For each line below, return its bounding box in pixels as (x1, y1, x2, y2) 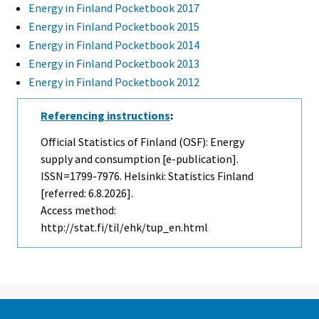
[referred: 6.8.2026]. (41, 186, 133, 201)
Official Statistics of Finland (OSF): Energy (41, 135, 244, 150)
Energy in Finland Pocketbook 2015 (28, 19, 199, 34)
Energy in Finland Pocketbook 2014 (28, 38, 199, 53)
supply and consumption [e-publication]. (41, 152, 239, 167)
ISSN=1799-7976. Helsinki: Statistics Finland (41, 169, 253, 184)
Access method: (41, 203, 116, 218)
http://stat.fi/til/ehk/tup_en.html (41, 220, 208, 235)
